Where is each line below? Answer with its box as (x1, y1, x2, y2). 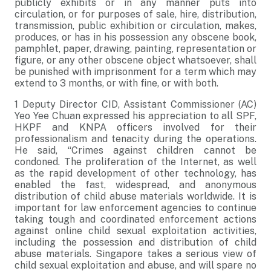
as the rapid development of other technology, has (15, 168, 256, 179)
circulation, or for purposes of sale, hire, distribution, (15, 8, 256, 20)
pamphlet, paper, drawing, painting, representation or (15, 43, 256, 54)
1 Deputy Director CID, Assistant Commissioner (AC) (15, 99, 256, 110)
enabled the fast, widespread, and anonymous (15, 179, 256, 191)
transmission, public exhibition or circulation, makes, (15, 20, 256, 31)
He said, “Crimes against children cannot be (15, 145, 256, 156)
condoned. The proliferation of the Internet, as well (15, 156, 256, 168)
